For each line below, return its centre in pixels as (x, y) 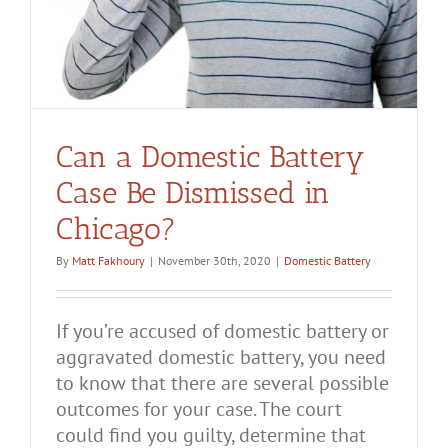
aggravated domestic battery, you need (221, 357)
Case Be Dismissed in (193, 193)
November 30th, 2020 (214, 261)
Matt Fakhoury (108, 261)
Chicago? (116, 229)
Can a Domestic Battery (210, 157)
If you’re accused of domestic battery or (222, 331)
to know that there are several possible (222, 383)
